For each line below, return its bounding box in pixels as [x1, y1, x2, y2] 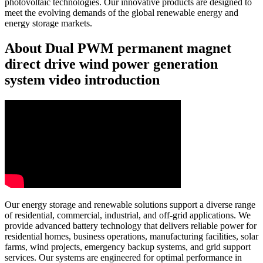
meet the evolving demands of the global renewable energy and [5, 7, 238, 18]
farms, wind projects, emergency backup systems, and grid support [5, 241, 251, 252]
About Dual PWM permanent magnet [5, 40, 231, 56]
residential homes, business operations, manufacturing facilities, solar [5, 231, 258, 241]
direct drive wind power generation [5, 56, 218, 72]
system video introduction [5, 72, 160, 87]
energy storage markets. [5, 18, 92, 28]
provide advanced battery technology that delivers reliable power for [5, 220, 257, 231]
